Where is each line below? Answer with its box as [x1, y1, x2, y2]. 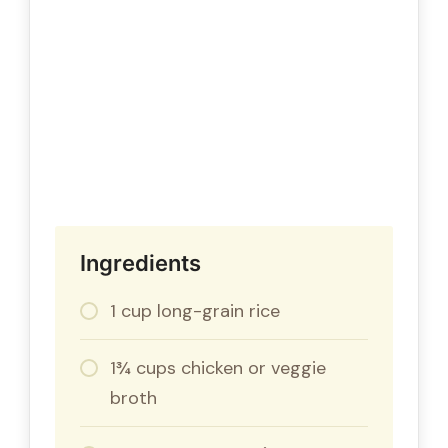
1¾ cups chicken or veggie [110, 355, 326, 380]
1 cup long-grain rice [110, 298, 280, 323]
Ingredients [80, 249, 201, 276]
